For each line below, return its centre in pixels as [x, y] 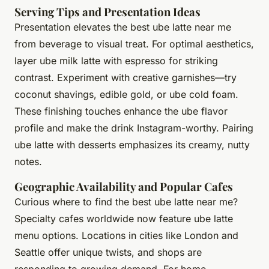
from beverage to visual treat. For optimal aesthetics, [134, 44]
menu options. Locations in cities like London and [126, 235]
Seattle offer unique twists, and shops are [108, 252]
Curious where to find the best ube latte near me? [126, 201]
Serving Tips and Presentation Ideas [107, 11]
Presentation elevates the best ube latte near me [123, 27]
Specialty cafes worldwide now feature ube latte [124, 218]
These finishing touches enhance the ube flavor [121, 111]
